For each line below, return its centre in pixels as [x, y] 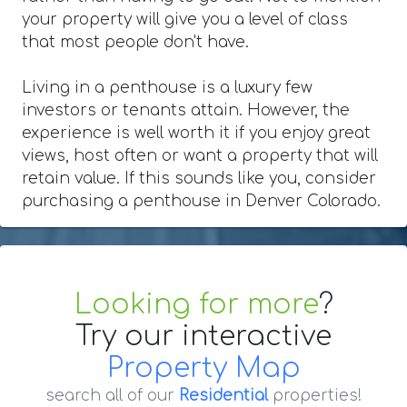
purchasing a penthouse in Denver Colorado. [201, 201]
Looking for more [196, 304]
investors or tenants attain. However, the [186, 110]
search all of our [112, 395]
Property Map [203, 368]
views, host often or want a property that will [200, 155]
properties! [315, 395]
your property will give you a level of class [185, 19]
